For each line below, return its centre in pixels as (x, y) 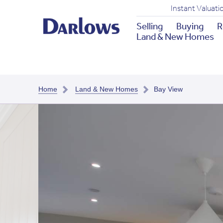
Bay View (168, 89)
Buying (190, 26)
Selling (149, 26)
